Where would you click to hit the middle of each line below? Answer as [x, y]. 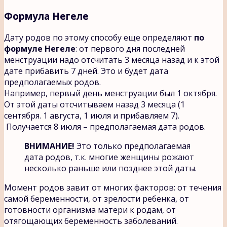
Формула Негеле [46, 16]
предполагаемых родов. [52, 82]
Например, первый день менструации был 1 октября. [110, 93]
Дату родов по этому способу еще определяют [99, 37]
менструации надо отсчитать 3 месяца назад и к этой [112, 60]
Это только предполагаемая [133, 146]
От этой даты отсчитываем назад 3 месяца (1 [94, 104]
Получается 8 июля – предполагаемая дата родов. [105, 126]
